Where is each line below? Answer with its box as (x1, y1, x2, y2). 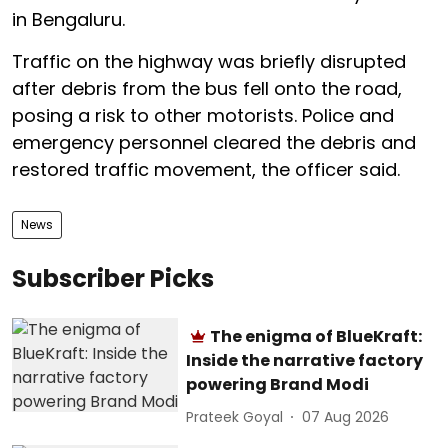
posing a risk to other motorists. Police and (12, 103, 394, 128)
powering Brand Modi (186, 373, 370, 396)
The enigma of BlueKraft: (210, 325, 423, 348)
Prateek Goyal (186, 406, 284, 427)
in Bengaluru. (12, 7, 125, 32)
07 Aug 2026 (302, 406, 390, 427)
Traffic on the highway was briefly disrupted (12, 49, 406, 74)
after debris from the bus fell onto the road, (12, 76, 402, 101)
